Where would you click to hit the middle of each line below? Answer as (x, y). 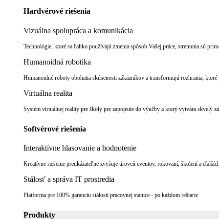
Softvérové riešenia (55, 129)
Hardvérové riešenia (57, 11)
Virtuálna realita (48, 93)
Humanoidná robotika (57, 62)
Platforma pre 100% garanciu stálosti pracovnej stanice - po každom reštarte (111, 195)
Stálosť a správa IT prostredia (69, 179)
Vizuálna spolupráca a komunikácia (78, 30)
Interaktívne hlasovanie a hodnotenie (80, 148)
